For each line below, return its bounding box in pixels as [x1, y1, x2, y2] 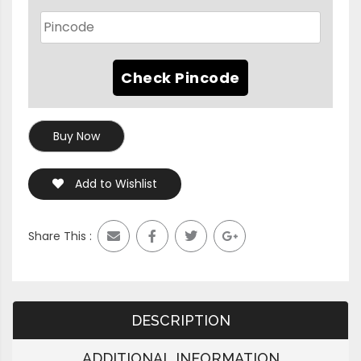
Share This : [28, 227, 92, 244]
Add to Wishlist [75, 175, 157, 192]
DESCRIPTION [131, 311, 230, 329]
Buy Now [53, 127, 100, 144]
